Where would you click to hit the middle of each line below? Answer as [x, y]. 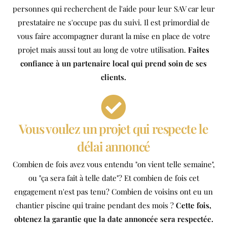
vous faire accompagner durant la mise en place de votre [113, 36]
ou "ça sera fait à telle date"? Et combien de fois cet [113, 178]
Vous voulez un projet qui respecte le [113, 128]
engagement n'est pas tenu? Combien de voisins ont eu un [113, 191]
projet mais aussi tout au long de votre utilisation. [103, 49]
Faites [199, 49]
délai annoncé [113, 146]
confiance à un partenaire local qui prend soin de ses [113, 63]
